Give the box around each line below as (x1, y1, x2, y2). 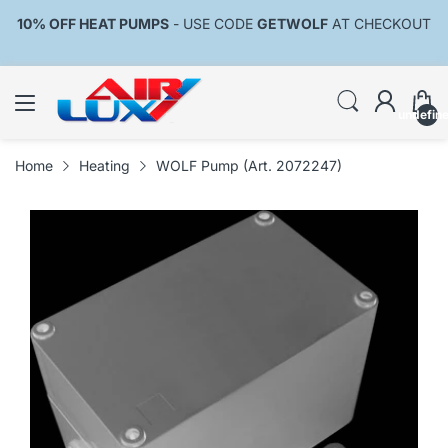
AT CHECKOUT (328, 15, 431, 32)
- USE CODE (169, 15, 257, 32)
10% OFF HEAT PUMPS (17, 15, 169, 32)
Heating (79, 157, 130, 174)
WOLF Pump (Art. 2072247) (156, 157, 342, 174)
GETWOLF (257, 15, 328, 32)
